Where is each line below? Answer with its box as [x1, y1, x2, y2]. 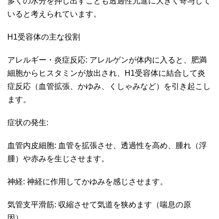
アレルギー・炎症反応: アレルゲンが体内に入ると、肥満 [7, 55, 207, 64]
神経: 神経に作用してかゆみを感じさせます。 [7, 177, 170, 186]
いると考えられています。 [7, 9, 107, 18]
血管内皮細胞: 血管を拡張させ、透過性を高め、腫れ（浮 [7, 141, 207, 150]
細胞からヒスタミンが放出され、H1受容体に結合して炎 [7, 68, 205, 77]
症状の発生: [7, 118, 50, 127]
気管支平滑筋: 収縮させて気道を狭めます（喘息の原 [7, 200, 191, 209]
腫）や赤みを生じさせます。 [7, 154, 111, 163]
